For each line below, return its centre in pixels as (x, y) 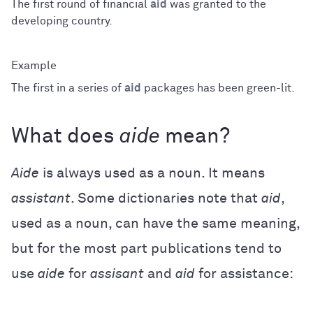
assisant (117, 274)
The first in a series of (68, 88)
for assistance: (244, 274)
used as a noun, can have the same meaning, (155, 223)
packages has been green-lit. (218, 88)
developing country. (62, 21)
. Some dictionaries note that (166, 198)
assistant (41, 198)
